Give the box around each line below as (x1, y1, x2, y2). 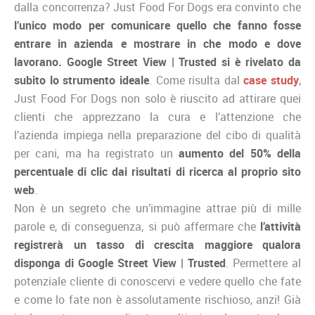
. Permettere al (226, 255, 301, 271)
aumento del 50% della (179, 145, 301, 161)
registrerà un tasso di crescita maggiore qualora (14, 236, 301, 252)
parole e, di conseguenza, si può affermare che (14, 218, 260, 234)
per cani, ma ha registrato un (14, 145, 179, 161)
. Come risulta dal (148, 72, 244, 88)
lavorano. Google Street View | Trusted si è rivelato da (14, 53, 301, 70)
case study (243, 72, 299, 88)
